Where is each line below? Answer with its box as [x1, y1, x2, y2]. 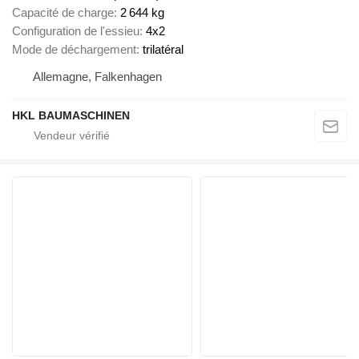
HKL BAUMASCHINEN [12, 108, 130, 122]
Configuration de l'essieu [12, 23, 139, 38]
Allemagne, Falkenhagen [33, 69, 162, 83]
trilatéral [143, 42, 184, 56]
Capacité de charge [12, 5, 114, 19]
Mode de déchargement [12, 42, 136, 56]
